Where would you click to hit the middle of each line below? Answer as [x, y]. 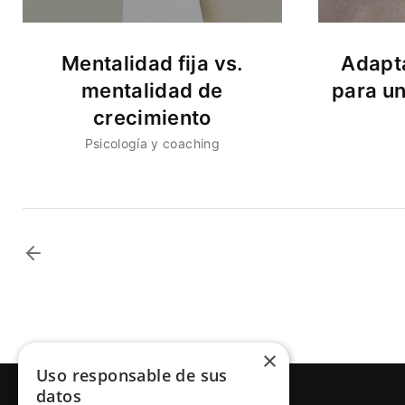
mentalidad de [152, 91]
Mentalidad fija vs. [152, 64]
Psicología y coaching [152, 143]
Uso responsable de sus [132, 375]
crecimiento [152, 118]
